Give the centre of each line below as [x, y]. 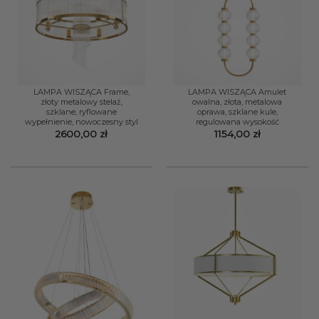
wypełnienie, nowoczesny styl [81, 122]
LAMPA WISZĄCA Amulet [237, 92]
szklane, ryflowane [81, 112]
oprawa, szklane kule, [237, 112]
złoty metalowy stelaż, [81, 102]
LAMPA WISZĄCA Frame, [81, 92]
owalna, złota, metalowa [237, 102]
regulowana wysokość [237, 122]
